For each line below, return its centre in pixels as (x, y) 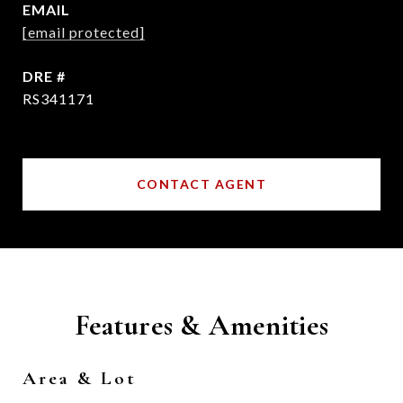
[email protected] (84, 32)
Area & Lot (80, 378)
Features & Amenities (201, 325)
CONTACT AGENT (201, 184)
